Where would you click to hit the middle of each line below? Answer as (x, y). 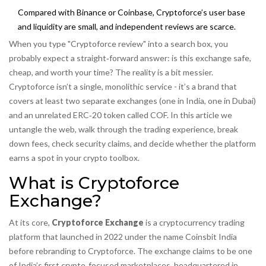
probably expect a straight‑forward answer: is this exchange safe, (130, 58)
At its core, (30, 223)
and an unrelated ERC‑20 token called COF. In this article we (121, 115)
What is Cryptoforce (94, 183)
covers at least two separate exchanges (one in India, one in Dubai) (132, 101)
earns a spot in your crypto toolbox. (74, 158)
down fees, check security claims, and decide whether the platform (132, 144)
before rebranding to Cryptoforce (71, 251)
